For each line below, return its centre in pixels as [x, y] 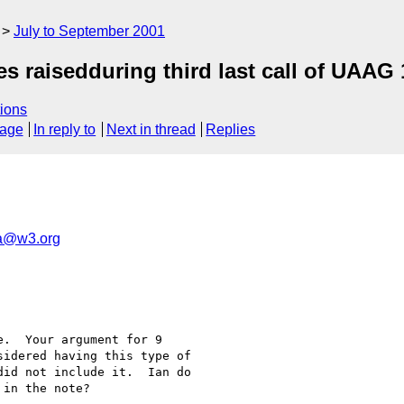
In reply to [65, 130]
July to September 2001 [89, 31]
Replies [231, 130]
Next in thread [151, 130]
